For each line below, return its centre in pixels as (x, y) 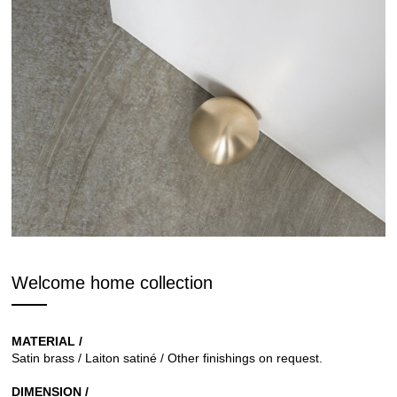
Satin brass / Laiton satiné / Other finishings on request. (167, 358)
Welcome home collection (112, 282)
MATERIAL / (47, 342)
